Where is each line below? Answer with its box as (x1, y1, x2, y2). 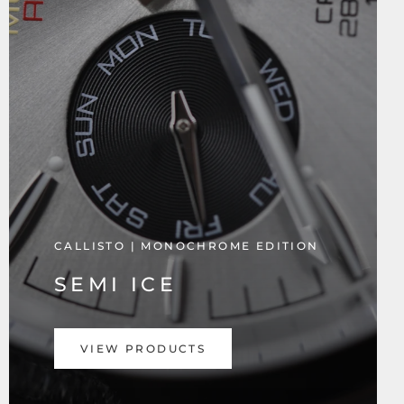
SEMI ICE (54, 272, 178, 297)
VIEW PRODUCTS (80, 342, 207, 355)
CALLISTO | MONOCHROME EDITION (54, 239, 319, 252)
